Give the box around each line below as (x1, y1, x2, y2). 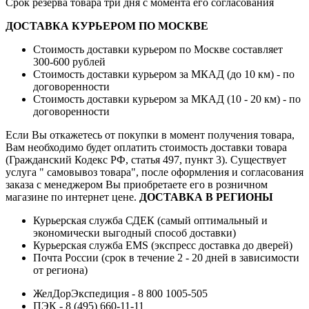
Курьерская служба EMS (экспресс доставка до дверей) (33, 239, 292, 251)
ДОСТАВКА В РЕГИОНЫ (139, 190, 273, 203)
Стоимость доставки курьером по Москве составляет (33, 43, 283, 55)
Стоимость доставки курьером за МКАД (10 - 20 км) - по (33, 92, 301, 105)
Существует (230, 153, 286, 166)
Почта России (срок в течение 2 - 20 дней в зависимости (33, 251, 299, 263)
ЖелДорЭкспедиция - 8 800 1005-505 (33, 287, 208, 299)
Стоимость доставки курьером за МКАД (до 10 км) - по (33, 68, 295, 80)
